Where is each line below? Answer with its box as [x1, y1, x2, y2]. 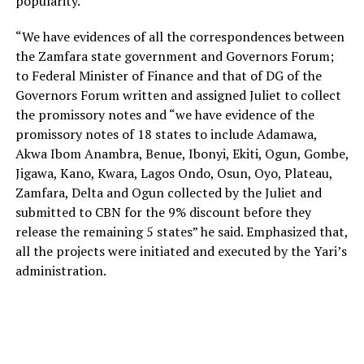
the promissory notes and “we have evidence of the [15, 105, 314, 123]
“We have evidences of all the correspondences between [15, 27, 344, 45]
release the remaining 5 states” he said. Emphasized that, [15, 222, 348, 240]
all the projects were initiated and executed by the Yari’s [15, 241, 347, 260]
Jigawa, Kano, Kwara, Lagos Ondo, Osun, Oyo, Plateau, [15, 163, 332, 182]
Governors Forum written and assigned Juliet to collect [15, 85, 341, 104]
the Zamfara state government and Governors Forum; [15, 46, 334, 65]
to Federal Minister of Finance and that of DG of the [15, 66, 322, 84]
